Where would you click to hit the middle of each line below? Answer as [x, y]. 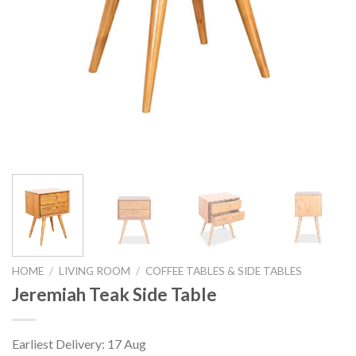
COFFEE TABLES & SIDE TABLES [224, 271]
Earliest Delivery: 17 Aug [79, 343]
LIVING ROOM [95, 271]
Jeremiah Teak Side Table [114, 294]
